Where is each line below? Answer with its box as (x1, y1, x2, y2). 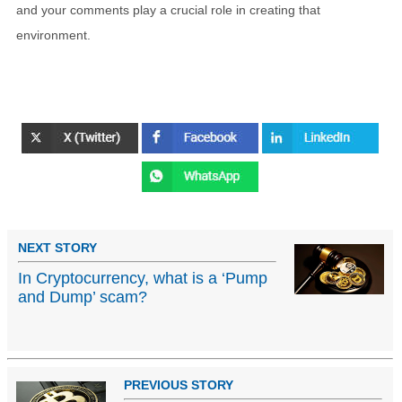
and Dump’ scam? (18, 288, 147, 307)
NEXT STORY (18, 240, 97, 256)
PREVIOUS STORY (124, 378, 233, 393)
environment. (16, 27, 91, 42)
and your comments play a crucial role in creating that (16, 2, 320, 17)
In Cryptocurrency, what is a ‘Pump (18, 269, 267, 288)
